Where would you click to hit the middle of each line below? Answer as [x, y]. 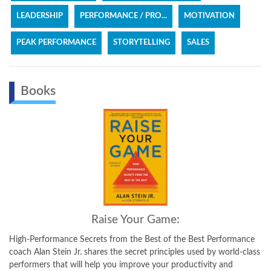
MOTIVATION [209, 16]
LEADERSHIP [40, 16]
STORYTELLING [142, 43]
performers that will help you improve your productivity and [121, 265]
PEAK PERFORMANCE [56, 43]
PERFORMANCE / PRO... [123, 16]
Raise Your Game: [135, 220]
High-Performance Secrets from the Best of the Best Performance [132, 240]
